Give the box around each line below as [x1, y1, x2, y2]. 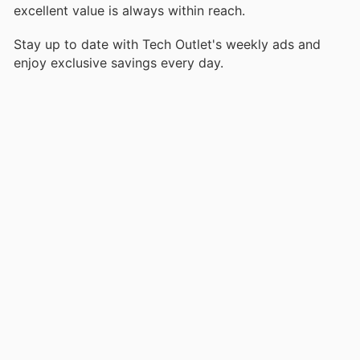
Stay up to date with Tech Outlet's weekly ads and [14, 36, 321, 53]
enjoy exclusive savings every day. [14, 55, 223, 72]
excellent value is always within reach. [14, 2, 245, 18]
